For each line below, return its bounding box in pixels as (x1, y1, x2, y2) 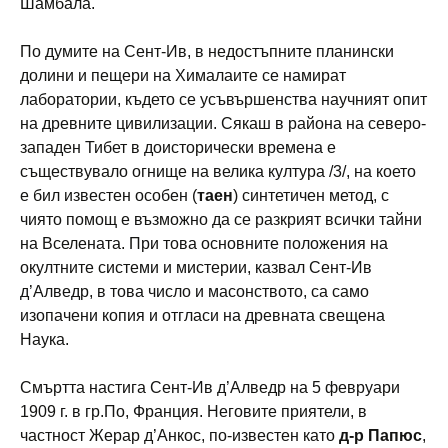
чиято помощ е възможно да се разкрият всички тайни (20, 210, 422, 228)
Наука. (20, 330, 69, 348)
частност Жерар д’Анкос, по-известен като (20, 426, 339, 444)
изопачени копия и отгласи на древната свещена (20, 306, 385, 324)
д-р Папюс (339, 426, 422, 444)
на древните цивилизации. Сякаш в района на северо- (20, 114, 426, 132)
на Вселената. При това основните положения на (20, 234, 388, 252)
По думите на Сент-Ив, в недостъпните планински (20, 42, 394, 60)
